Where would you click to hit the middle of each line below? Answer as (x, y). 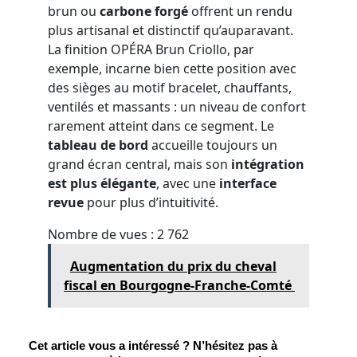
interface (246, 183)
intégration (268, 164)
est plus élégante (102, 183)
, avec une (186, 183)
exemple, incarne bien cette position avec (172, 69)
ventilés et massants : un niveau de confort (177, 107)
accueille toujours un (213, 145)
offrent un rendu (240, 11)
